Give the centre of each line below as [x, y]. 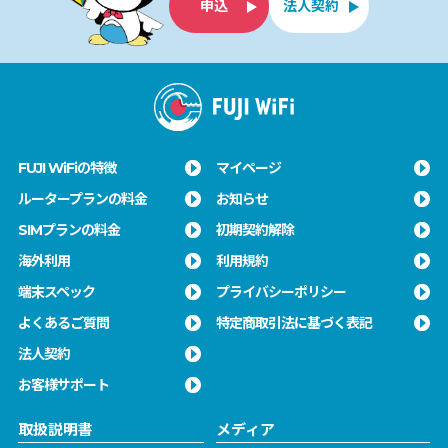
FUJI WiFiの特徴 [66, 167]
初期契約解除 [254, 229]
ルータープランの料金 [82, 198]
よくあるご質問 [63, 322]
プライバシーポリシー [280, 291]
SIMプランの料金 [68, 229]
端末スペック [56, 291]
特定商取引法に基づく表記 [293, 322]
